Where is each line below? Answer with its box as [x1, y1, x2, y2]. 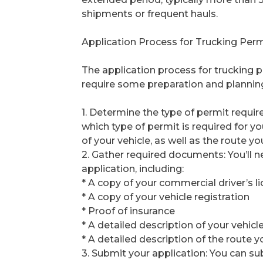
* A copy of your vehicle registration [82, 191, 249, 203]
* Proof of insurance [82, 205, 175, 217]
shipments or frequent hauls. [82, 8, 218, 20]
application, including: [82, 163, 184, 175]
